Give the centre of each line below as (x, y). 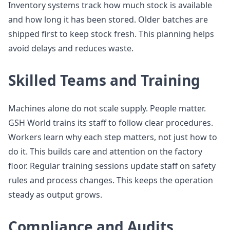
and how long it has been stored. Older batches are (108, 20)
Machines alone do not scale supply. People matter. (107, 108)
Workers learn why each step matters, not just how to (113, 137)
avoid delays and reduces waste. (71, 48)
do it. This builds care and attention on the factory (105, 151)
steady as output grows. (55, 195)
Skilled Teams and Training (104, 80)
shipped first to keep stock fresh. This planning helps (111, 34)
